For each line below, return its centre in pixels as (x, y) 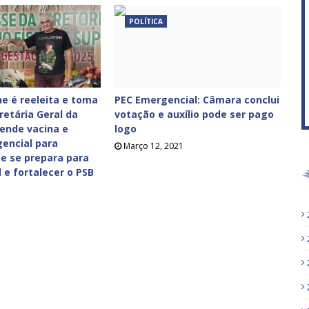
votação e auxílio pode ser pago (195, 114)
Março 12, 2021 (154, 146)
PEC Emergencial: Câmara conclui (197, 100)
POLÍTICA (146, 21)
